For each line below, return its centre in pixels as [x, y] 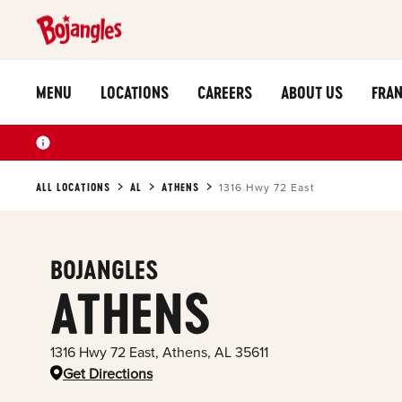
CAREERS [225, 92]
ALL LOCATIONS [73, 187]
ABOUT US [312, 92]
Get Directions [108, 374]
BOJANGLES [105, 269]
